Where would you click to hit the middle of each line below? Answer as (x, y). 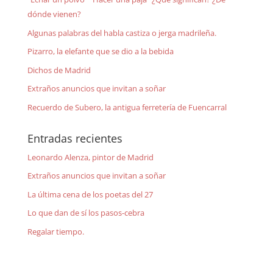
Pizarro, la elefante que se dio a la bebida (100, 51)
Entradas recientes (75, 138)
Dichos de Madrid (59, 70)
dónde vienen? (54, 14)
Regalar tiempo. (55, 231)
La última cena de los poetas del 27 (90, 194)
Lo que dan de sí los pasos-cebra (86, 213)
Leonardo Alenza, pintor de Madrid (90, 157)
